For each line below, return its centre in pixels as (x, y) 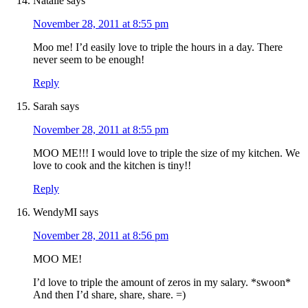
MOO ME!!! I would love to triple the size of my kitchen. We (166, 153)
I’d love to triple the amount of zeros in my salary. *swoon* (162, 283)
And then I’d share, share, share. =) (109, 295)
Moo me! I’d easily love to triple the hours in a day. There (158, 47)
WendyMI (55, 212)
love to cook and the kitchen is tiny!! (112, 166)
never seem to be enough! (89, 60)
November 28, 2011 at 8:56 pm (101, 236)
